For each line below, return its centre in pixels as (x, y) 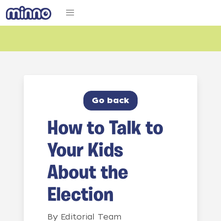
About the (88, 174)
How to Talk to (105, 129)
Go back (110, 100)
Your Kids (85, 151)
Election (80, 196)
